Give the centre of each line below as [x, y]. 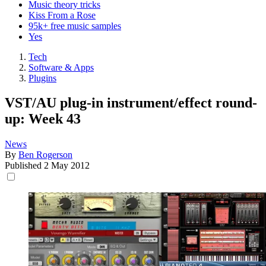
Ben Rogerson [45, 155]
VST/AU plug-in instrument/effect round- [131, 103]
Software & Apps [61, 67]
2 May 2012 [67, 166]
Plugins [42, 78]
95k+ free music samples [75, 26]
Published [24, 166]
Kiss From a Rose [62, 15]
